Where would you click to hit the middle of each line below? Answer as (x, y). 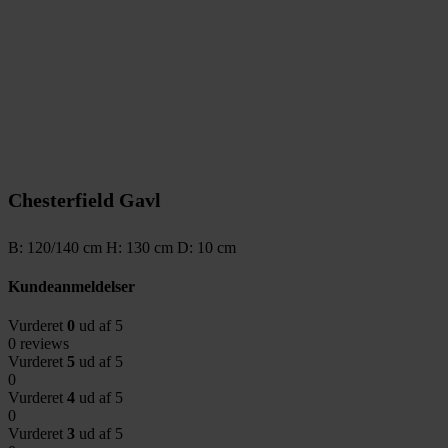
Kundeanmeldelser (71, 286)
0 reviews (38, 344)
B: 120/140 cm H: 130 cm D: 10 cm (122, 247)
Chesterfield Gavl (84, 199)
